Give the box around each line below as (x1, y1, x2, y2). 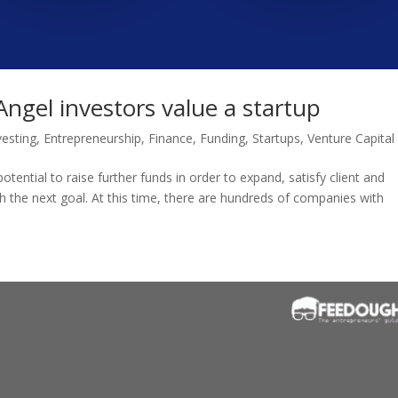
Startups (252, 130, 301, 147)
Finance (148, 130, 194, 147)
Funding (200, 130, 246, 147)
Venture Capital (307, 130, 395, 147)
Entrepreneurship (44, 130, 142, 147)
